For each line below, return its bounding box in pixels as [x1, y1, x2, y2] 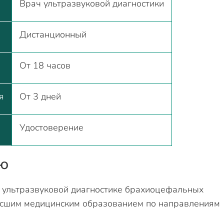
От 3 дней [19, 90, 61, 102]
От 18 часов [19, 59, 70, 71]
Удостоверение [19, 121, 83, 133]
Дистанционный [19, 28, 86, 40]
